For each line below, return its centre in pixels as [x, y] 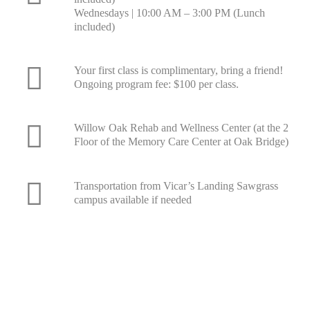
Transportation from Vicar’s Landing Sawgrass [176, 185]
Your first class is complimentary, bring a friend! [178, 70]
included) [94, 26]
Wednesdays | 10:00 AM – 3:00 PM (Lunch [169, 12]
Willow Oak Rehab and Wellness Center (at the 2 [181, 128]
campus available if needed [133, 199]
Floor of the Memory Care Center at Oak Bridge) [181, 142]
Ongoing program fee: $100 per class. [156, 84]
